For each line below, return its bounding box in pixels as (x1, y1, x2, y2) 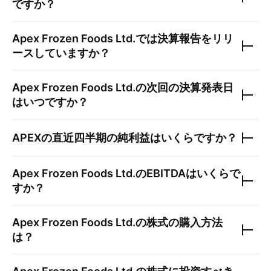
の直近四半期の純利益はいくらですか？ (41, 131, 237, 144)
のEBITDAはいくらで (135, 167, 240, 180)
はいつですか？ (12, 96, 88, 108)
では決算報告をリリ (135, 32, 233, 45)
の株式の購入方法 (135, 216, 223, 229)
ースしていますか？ (12, 47, 110, 59)
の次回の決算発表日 (135, 81, 233, 94)
